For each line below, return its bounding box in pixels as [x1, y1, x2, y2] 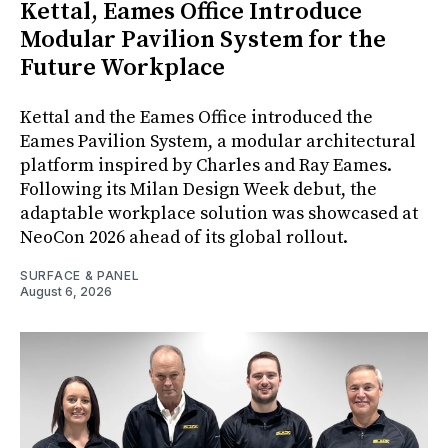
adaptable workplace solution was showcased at [20, 202, 418, 226]
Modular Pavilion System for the [20, 25, 386, 56]
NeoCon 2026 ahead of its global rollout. [20, 226, 348, 250]
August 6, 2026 [20, 284, 112, 300]
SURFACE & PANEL [20, 268, 140, 284]
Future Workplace [20, 53, 225, 84]
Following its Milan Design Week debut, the [20, 178, 377, 202]
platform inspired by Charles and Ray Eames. [20, 154, 392, 178]
